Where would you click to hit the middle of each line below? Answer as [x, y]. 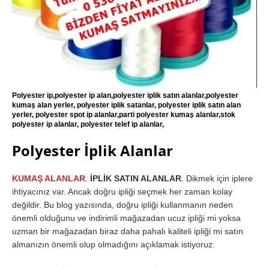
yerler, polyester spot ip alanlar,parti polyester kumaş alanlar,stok [124, 115]
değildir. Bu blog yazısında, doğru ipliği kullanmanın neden [122, 205]
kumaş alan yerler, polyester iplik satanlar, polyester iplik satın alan [126, 105]
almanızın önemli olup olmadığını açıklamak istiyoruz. [113, 245]
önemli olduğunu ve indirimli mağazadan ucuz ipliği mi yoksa [126, 218]
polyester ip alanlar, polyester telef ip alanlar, [88, 125]
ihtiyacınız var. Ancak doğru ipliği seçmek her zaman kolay [122, 192]
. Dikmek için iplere [217, 179]
